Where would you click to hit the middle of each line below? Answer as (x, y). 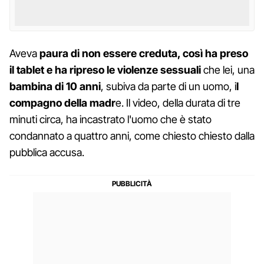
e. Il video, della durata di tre (178, 103)
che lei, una (228, 70)
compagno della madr (62, 103)
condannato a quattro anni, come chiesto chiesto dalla (132, 136)
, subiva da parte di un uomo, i (169, 86)
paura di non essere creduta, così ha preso (144, 53)
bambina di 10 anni (55, 86)
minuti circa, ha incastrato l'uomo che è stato (110, 119)
